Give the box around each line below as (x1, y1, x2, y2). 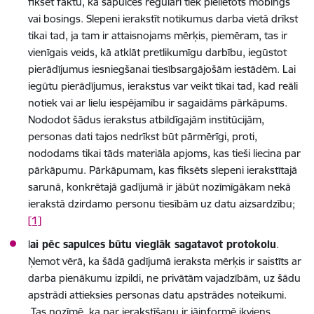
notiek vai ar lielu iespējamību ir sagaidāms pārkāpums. (28, 95, 287, 109)
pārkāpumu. (28, 163, 89, 177)
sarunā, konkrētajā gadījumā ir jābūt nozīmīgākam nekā (28, 179, 291, 193)
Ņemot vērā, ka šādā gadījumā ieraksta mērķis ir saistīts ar (28, 254, 301, 268)
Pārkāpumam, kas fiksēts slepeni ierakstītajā (89, 163, 297, 177)
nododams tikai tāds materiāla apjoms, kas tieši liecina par (28, 146, 301, 160)
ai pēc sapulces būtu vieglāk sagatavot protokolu (30, 237, 276, 251)
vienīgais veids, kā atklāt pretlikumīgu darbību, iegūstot (28, 45, 287, 59)
